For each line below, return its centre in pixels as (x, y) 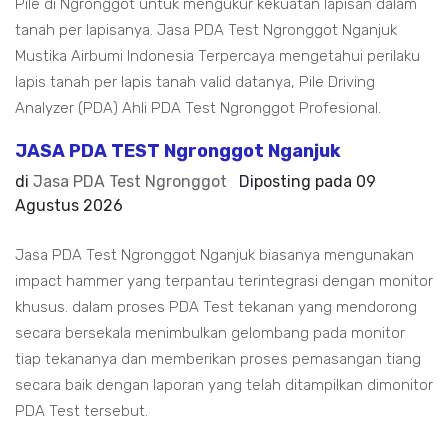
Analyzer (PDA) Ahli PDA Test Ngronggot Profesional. (198, 108)
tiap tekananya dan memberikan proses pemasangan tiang (218, 359)
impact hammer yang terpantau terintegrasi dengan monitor (224, 281)
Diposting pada (297, 181)
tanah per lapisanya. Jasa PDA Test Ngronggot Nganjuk (206, 30)
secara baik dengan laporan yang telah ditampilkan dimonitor (224, 385)
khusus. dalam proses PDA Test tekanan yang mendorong (216, 307)
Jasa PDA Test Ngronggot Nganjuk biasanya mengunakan (214, 255)
